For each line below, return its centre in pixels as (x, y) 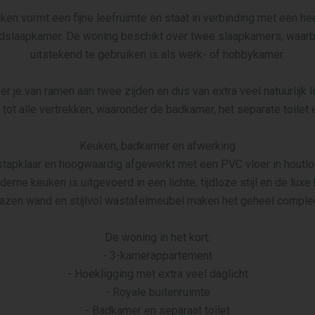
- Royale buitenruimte (157, 292)
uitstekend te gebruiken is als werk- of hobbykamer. (157, 54)
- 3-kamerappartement (157, 256)
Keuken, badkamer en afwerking (157, 146)
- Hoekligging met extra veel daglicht (157, 274)
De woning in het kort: (157, 237)
